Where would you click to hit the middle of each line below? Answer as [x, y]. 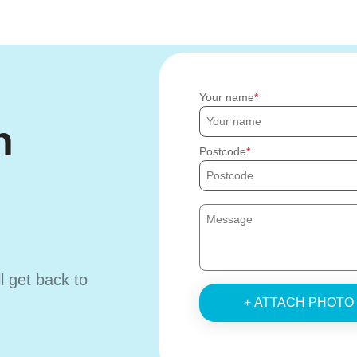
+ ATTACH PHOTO [298, 302]
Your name [227, 97]
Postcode [223, 151]
